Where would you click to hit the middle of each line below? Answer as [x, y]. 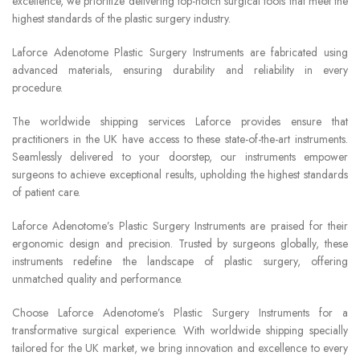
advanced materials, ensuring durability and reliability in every [180, 70]
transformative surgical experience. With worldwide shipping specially [180, 330]
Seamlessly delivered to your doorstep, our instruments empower [180, 156]
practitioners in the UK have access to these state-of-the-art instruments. [180, 139]
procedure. [37, 87]
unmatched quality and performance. [97, 278]
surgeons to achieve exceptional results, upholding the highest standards [180, 174]
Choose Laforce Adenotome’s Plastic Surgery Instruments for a [180, 312]
